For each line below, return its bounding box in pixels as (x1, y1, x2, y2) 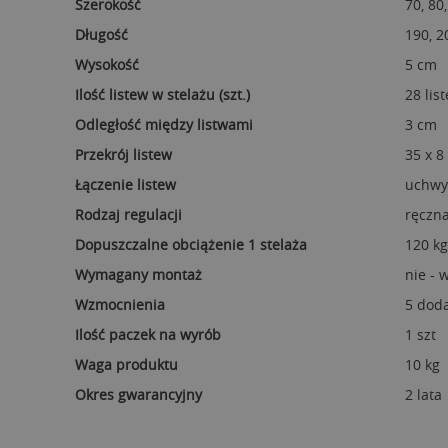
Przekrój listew (75, 145, 172, 164)
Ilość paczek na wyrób (75, 325, 221, 344)
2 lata (405, 385, 442, 404)
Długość (75, 25, 128, 44)
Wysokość (75, 55, 139, 74)
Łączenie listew (75, 175, 176, 194)
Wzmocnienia (75, 295, 165, 314)
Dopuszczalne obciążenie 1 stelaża (75, 235, 307, 254)
